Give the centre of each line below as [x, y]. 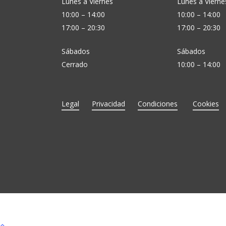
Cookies [206, 104]
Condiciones [158, 104]
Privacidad [109, 104]
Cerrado [75, 65]
